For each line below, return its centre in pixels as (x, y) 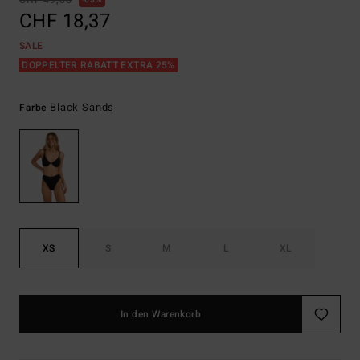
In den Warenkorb (161, 315)
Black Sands (82, 107)
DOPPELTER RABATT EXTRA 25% (99, 65)
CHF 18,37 (65, 21)
